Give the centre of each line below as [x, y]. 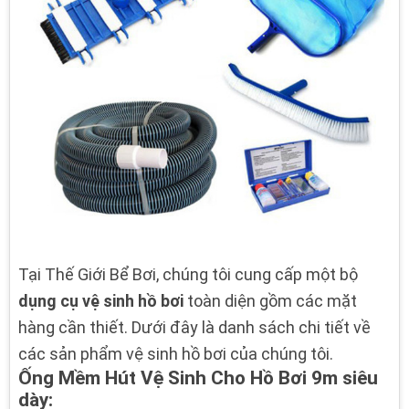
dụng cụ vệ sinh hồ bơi [101, 301]
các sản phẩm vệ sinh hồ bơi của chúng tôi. [176, 354]
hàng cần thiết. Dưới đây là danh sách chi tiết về [194, 328]
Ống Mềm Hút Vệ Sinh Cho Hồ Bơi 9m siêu [198, 378]
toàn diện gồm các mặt [270, 301]
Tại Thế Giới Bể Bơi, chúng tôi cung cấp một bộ [188, 275]
